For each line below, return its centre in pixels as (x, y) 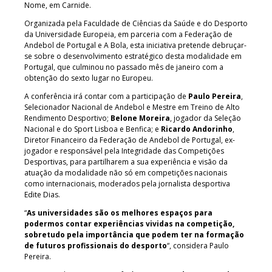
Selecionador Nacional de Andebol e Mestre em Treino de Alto (132, 107)
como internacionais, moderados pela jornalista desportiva (127, 183)
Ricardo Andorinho (197, 129)
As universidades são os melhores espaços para (120, 212)
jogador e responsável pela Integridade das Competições (124, 151)
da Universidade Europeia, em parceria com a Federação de (128, 34)
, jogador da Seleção (206, 118)
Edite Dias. (43, 194)
